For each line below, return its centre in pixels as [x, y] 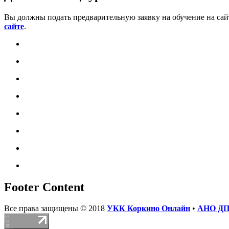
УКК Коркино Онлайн [148, 209]
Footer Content [44, 187]
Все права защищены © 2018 [55, 209]
